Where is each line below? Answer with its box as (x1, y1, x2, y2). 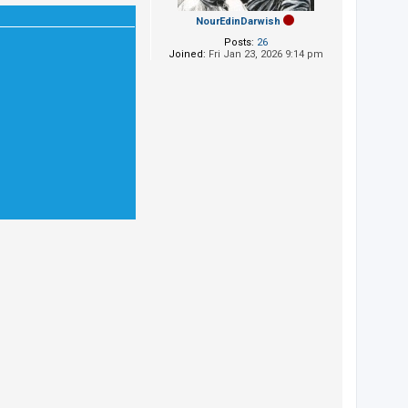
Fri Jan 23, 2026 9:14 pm (206, 47, 323, 60)
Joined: (168, 47, 206, 60)
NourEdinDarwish (196, 15, 280, 27)
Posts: (224, 36, 254, 48)
